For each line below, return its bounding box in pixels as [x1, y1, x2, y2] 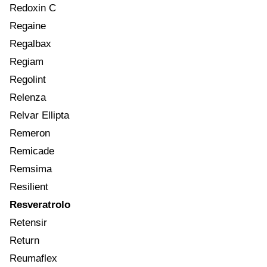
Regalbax [10, 38, 51, 49]
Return [10, 234, 39, 246]
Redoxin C [10, 2, 56, 14]
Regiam [10, 55, 44, 67]
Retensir [10, 216, 47, 228]
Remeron [10, 127, 50, 139]
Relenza [10, 91, 46, 103]
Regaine [10, 20, 46, 32]
